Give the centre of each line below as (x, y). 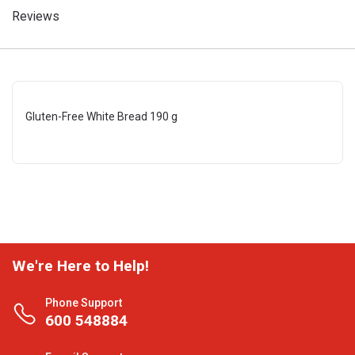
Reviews (36, 16)
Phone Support (84, 303)
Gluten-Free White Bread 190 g (101, 116)
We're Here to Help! (80, 266)
